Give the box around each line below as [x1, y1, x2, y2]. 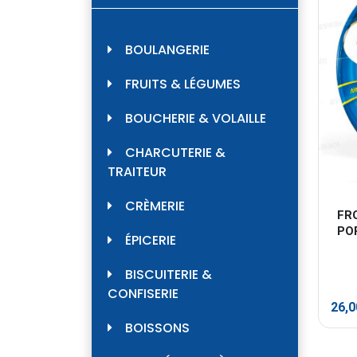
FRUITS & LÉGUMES [125, 75, 241, 94]
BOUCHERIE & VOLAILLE [125, 109, 266, 128]
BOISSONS [125, 319, 190, 338]
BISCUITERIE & [125, 265, 212, 284]
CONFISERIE [108, 284, 178, 304]
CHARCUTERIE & [125, 143, 226, 163]
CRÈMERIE [125, 197, 185, 216]
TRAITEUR [108, 163, 167, 182]
